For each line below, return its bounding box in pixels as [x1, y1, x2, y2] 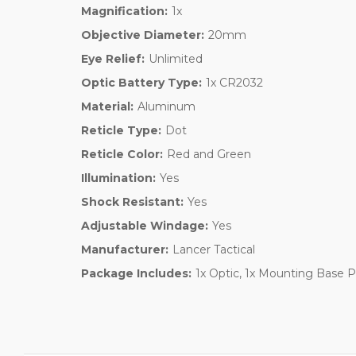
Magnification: [81, 4, 168, 19]
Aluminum [137, 99, 195, 114]
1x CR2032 [205, 75, 263, 91]
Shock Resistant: [81, 195, 184, 210]
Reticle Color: [81, 147, 163, 162]
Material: [81, 99, 133, 114]
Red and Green [166, 147, 251, 162]
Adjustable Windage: [81, 219, 208, 234]
